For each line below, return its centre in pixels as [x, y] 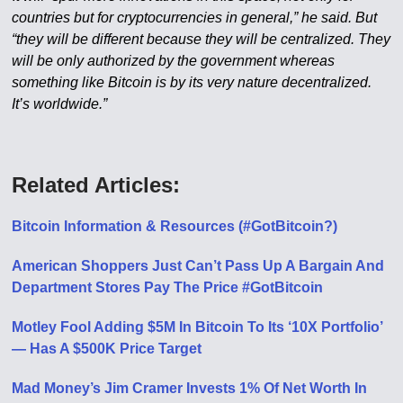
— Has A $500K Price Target [107, 348]
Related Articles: [96, 184]
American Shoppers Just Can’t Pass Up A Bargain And [198, 265]
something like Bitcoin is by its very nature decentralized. [192, 82]
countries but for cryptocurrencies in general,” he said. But [195, 17]
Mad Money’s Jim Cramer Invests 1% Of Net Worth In [190, 388]
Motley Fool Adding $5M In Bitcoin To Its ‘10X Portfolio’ [197, 327]
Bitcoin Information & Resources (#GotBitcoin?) [175, 226]
